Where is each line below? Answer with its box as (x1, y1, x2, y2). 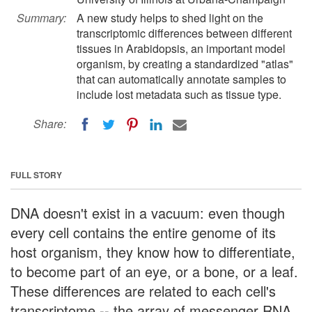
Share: (33, 116, 66, 132)
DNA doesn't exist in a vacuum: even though (10, 202, 285, 223)
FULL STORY (10, 168, 62, 181)
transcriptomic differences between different (77, 25, 292, 41)
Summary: (17, 10, 66, 26)
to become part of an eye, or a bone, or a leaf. (10, 260, 298, 281)
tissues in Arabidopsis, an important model (77, 40, 286, 56)
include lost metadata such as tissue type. (77, 86, 281, 102)
